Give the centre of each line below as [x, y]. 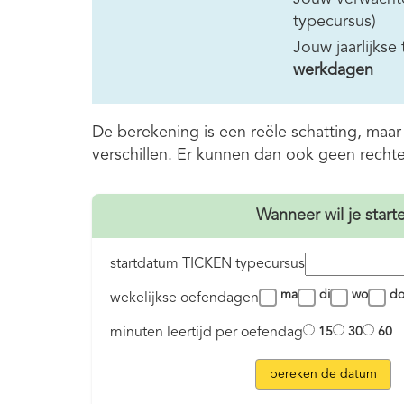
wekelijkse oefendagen [184, 298]
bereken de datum [323, 374]
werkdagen [334, 70]
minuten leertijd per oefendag [207, 332]
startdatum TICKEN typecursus [207, 264]
